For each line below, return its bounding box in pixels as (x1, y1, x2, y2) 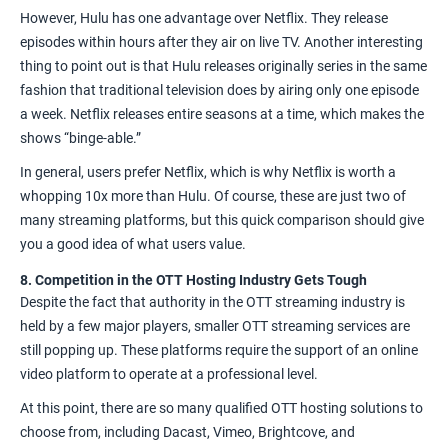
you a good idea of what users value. (20, 235, 246, 252)
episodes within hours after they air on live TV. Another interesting (20, 33, 423, 50)
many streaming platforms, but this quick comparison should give (20, 211, 424, 228)
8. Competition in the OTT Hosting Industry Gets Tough (20, 271, 367, 288)
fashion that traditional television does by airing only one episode (20, 81, 419, 98)
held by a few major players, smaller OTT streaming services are (20, 317, 410, 334)
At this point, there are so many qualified (20, 399, 268, 416)
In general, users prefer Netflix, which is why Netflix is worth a (20, 163, 396, 180)
